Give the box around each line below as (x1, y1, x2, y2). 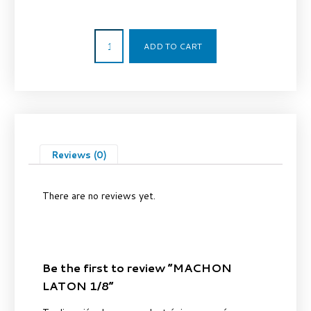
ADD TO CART (144, 40, 203, 53)
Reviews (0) (51, 149, 107, 162)
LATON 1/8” (42, 278, 114, 294)
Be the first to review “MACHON (42, 260, 232, 276)
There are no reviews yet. (42, 189, 155, 203)
